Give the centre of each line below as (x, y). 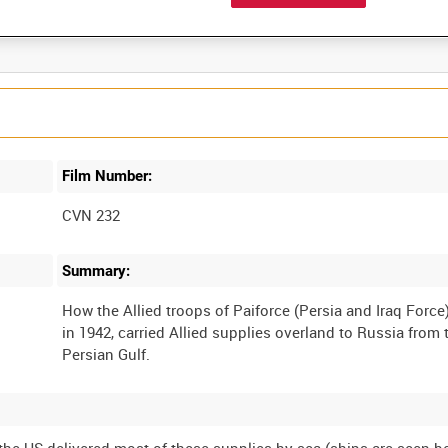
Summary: (96, 270)
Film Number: (107, 176)
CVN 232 (91, 215)
